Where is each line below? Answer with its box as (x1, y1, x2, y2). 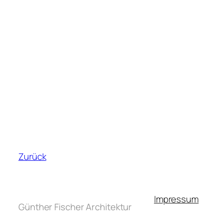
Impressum (154, 192, 199, 205)
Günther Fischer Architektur (18, 201, 132, 214)
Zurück (18, 150, 46, 163)
